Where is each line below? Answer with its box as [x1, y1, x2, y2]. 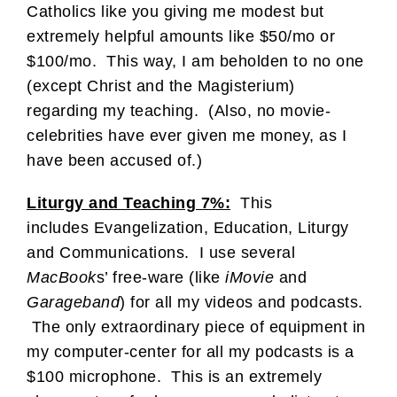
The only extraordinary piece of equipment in [27, 317, 366, 336]
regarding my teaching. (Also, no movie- [27, 101, 331, 120]
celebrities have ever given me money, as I [27, 126, 346, 144]
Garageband [27, 292, 120, 311]
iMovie [225, 268, 274, 286]
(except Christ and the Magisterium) [27, 76, 295, 95]
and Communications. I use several [27, 243, 295, 261]
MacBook [27, 268, 97, 286]
